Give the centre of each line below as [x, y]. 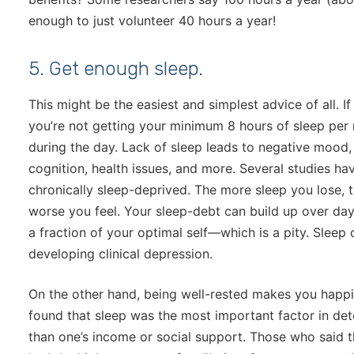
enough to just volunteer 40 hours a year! [152, 21]
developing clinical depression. [121, 254]
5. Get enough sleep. [116, 69]
